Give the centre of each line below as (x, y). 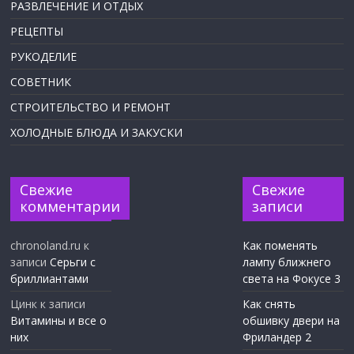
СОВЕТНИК (41, 82)
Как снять (269, 304)
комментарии (70, 207)
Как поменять (280, 246)
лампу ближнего (286, 262)
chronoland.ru (46, 246)
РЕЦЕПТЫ (37, 32)
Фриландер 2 (277, 337)
